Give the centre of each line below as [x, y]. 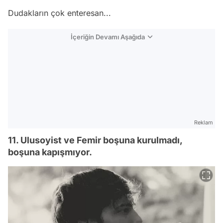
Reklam [204, 122]
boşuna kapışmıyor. [50, 152]
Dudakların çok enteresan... [59, 13]
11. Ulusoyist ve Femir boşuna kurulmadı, [95, 140]
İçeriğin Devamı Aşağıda [108, 37]
